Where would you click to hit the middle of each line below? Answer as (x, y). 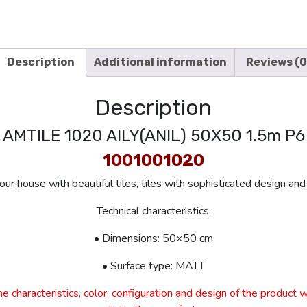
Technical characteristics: (153, 211)
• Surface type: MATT (153, 266)
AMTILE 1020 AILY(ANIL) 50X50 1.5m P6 (153, 135)
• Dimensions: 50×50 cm (153, 238)
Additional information (160, 62)
